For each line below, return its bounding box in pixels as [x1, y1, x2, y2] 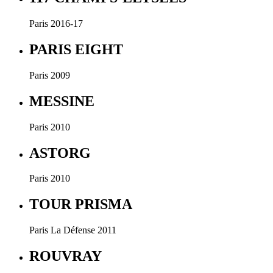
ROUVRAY [29, 248, 102, 264]
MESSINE [29, 93, 94, 109]
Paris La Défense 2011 [29, 225, 116, 236]
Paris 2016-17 [29, 18, 83, 29]
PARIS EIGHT [29, 41, 123, 57]
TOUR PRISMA [29, 196, 132, 213]
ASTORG [29, 144, 91, 161]
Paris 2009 [29, 69, 70, 80]
